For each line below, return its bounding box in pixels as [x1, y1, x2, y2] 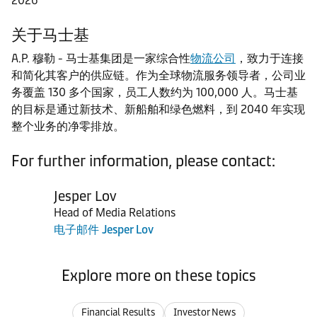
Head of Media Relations [54, 206, 175, 219]
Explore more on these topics [61, 266, 256, 285]
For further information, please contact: [11, 151, 275, 171]
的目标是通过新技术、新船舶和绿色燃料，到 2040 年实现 [11, 103, 305, 116]
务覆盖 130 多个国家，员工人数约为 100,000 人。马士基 [11, 86, 298, 99]
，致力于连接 [236, 52, 304, 65]
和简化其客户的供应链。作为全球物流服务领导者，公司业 [11, 69, 306, 82]
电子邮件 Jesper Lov [54, 223, 154, 236]
